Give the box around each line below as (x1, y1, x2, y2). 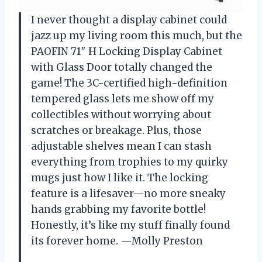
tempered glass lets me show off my (31, 92, 214, 106)
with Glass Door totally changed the (31, 61, 212, 74)
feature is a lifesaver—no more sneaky (31, 187, 226, 201)
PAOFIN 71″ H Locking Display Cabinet (31, 45, 222, 58)
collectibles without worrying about (31, 108, 211, 122)
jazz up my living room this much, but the (31, 29, 242, 43)
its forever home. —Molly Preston (31, 235, 203, 248)
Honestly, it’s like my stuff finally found (31, 219, 230, 232)
